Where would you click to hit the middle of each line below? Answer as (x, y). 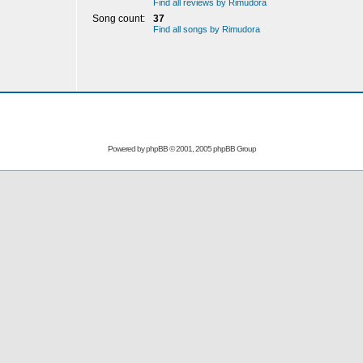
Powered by (126, 149)
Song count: (120, 19)
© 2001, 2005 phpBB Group (211, 149)
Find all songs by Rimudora (207, 29)
